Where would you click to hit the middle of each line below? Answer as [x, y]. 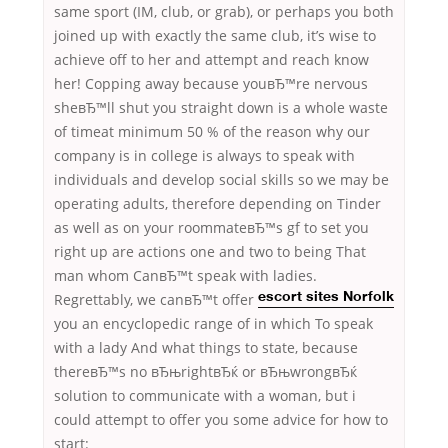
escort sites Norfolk [326, 298]
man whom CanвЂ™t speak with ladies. [185, 276]
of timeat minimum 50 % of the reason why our [212, 132]
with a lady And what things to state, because [206, 348]
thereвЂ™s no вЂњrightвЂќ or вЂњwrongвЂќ [205, 372]
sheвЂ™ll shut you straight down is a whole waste [221, 108]
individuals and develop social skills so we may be [221, 180]
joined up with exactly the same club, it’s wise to [215, 36]
